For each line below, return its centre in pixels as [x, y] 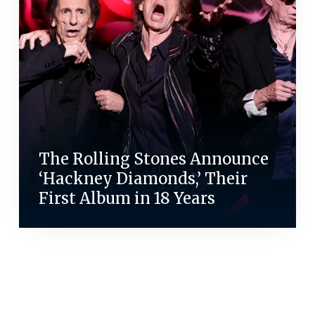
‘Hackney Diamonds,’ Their [143, 179]
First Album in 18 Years [127, 199]
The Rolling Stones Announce [153, 159]
